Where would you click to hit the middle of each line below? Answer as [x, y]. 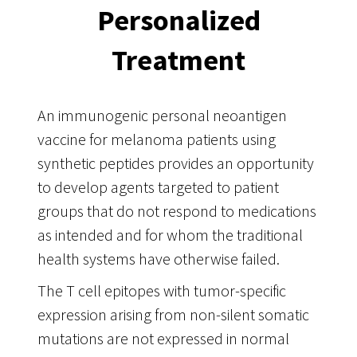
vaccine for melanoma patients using [156, 139]
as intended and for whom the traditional [170, 235]
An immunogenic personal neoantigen [162, 116]
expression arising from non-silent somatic [173, 315]
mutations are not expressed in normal [163, 339]
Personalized [178, 20]
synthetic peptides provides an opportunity [175, 163]
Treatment [178, 60]
